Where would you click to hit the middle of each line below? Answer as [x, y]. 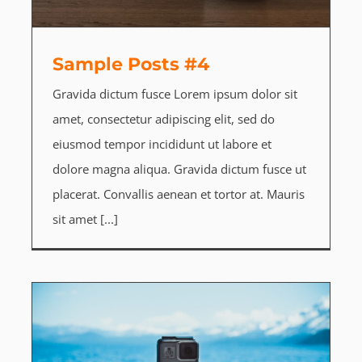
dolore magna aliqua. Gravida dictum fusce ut [179, 168]
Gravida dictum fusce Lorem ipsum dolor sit [175, 93]
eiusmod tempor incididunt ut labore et [162, 143]
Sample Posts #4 [130, 64]
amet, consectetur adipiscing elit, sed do [163, 118]
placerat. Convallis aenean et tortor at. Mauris [178, 194]
